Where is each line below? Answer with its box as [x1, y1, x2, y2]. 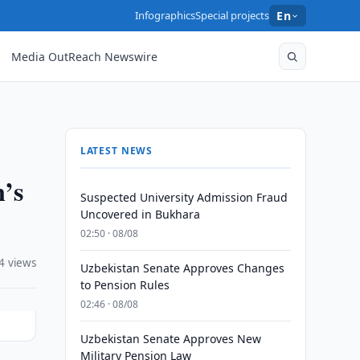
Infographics [135, 8, 196, 22]
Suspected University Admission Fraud [80, 190, 288, 205]
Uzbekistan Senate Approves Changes [80, 260, 284, 276]
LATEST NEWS [80, 144, 153, 157]
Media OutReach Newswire [11, 48, 158, 64]
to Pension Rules [80, 277, 170, 292]
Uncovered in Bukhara [80, 207, 200, 222]
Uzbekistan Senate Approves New [80, 331, 261, 346]
